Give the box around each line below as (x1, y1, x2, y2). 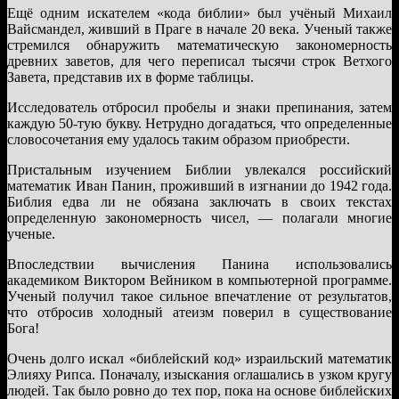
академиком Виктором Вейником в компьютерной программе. (7, 272, 392, 288)
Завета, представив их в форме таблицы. (7, 69, 254, 85)
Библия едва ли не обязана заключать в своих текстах (7, 193, 392, 209)
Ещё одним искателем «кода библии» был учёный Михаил (7, 4, 392, 20)
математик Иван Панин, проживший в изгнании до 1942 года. (7, 177, 392, 193)
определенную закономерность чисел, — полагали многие (7, 209, 392, 225)
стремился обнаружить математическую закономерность (7, 37, 392, 53)
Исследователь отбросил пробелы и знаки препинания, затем (7, 99, 392, 115)
